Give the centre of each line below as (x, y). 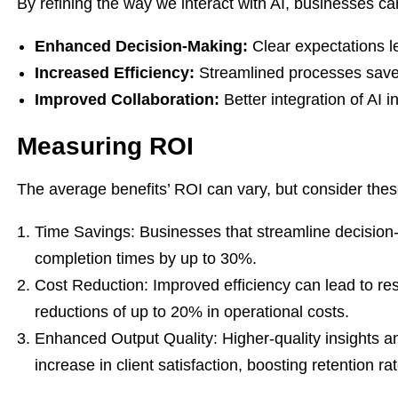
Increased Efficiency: (115, 73)
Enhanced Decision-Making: (141, 46)
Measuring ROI (105, 146)
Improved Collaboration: (127, 99)
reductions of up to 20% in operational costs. (192, 312)
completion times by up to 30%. (146, 259)
